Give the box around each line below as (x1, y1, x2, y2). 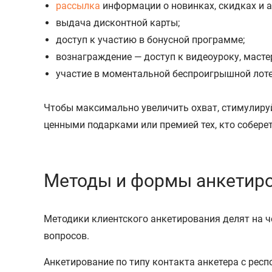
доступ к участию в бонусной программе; (56, 33, 245, 46)
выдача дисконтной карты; (56, 16, 180, 29)
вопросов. (44, 229, 89, 242)
